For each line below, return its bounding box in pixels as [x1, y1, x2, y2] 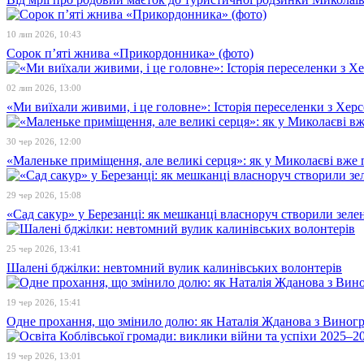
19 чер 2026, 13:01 [6, 351, 81, 361]
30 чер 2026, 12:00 [6, 136, 81, 146]
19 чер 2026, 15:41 [6, 297, 81, 307]
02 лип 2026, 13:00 [6, 83, 81, 93]
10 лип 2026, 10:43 [6, 29, 81, 39]
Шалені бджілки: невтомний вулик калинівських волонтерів [6, 261, 342, 275]
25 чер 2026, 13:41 [6, 244, 81, 253]
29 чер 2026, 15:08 [6, 190, 81, 200]
